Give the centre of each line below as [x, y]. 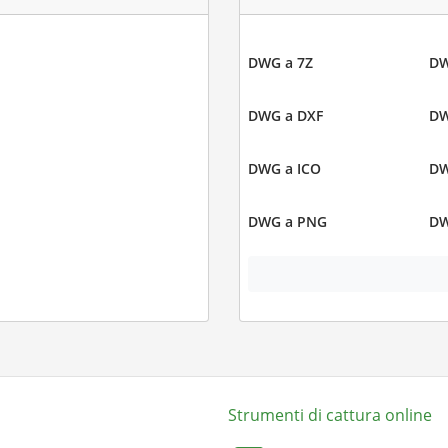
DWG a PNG [287, 222]
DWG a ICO [284, 169]
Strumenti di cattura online [330, 414]
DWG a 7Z [280, 63]
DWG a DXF [285, 116]
